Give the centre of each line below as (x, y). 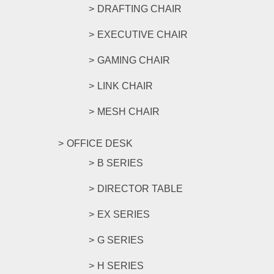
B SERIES (120, 163)
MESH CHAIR (128, 112)
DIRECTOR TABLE (140, 189)
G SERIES (120, 240)
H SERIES (120, 266)
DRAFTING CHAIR (139, 9)
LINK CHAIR (125, 86)
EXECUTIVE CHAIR (143, 35)
